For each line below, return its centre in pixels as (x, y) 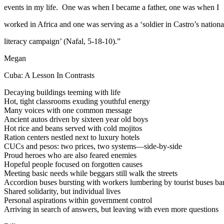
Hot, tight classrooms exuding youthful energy (77, 101)
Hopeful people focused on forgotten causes (73, 164)
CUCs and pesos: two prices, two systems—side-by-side (93, 146)
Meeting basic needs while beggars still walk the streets (91, 173)
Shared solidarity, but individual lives (62, 191)
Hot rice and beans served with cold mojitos (73, 128)
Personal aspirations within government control (78, 200)
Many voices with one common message (68, 110)
